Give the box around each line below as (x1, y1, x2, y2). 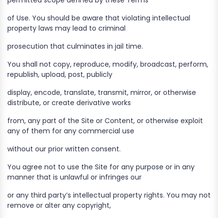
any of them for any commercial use (7, 126, 134, 136)
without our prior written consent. (7, 144, 121, 154)
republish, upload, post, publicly (7, 70, 112, 79)
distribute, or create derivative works (7, 98, 131, 108)
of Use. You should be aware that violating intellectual (7, 13, 190, 23)
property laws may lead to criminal (7, 23, 126, 33)
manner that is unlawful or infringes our (7, 172, 142, 182)
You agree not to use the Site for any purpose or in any (7, 162, 195, 172)
